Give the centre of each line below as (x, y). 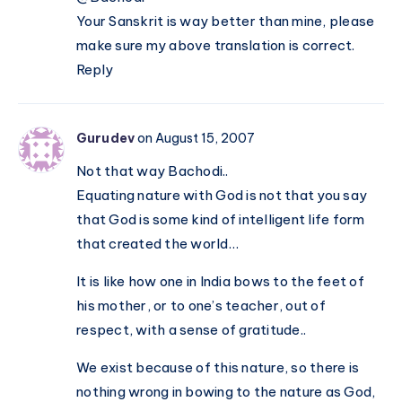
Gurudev (106, 139)
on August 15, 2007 (197, 139)
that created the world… (157, 244)
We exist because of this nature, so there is (218, 368)
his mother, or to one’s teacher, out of (201, 306)
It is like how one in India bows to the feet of (220, 282)
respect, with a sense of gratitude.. (191, 330)
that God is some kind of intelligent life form (221, 220)
